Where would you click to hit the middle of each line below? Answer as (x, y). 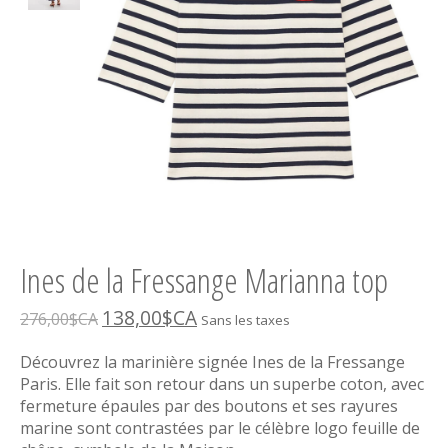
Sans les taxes (245, 320)
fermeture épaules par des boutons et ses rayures (209, 406)
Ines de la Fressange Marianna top (204, 281)
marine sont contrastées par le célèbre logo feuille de (220, 428)
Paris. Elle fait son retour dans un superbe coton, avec (222, 384)
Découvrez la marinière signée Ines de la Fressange (212, 362)
